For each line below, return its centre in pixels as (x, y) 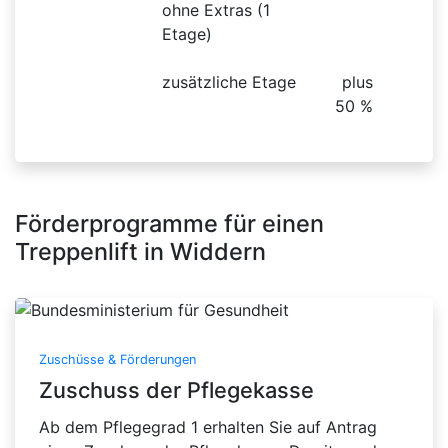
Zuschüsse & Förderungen (117, 360)
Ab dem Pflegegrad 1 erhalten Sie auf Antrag (208, 427)
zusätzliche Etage (229, 82)
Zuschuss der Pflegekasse (176, 390)
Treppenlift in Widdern (140, 252)
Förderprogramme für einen (169, 224)
